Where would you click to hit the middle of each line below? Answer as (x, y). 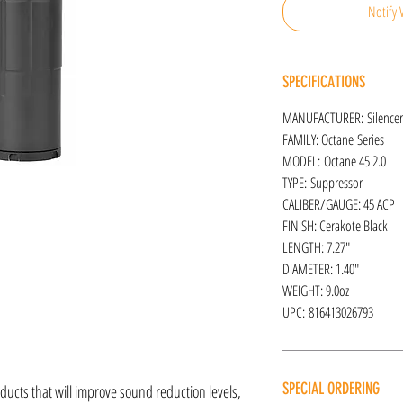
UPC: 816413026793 (328, 312)
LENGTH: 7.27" (316, 247)
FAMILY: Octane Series (333, 139)
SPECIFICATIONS (324, 81)
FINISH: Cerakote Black (335, 225)
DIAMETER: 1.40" (321, 269)
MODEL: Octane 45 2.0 (334, 161)
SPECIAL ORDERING (331, 388)
